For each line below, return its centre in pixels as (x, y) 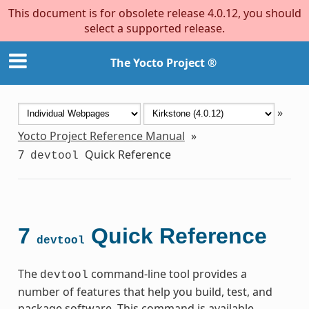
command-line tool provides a (167, 273)
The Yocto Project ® (163, 63)
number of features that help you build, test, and (145, 291)
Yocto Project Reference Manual (101, 136)
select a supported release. (154, 28)
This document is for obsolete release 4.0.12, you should (154, 13)
